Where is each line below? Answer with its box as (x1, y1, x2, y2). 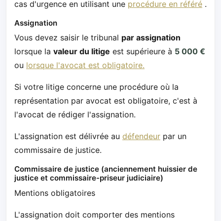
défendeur (122, 131, 160, 142)
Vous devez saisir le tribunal (14, 33, 121, 43)
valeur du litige (53, 46, 110, 57)
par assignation (121, 33, 181, 43)
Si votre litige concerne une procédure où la (14, 82, 179, 92)
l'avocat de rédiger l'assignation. (14, 110, 136, 120)
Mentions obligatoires (14, 187, 95, 198)
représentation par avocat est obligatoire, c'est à (14, 96, 197, 106)
